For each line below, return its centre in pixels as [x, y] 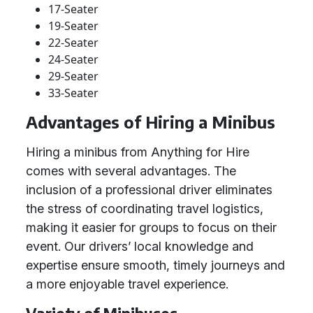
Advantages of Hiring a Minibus [151, 122]
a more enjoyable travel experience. [127, 284]
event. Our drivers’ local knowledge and [140, 246]
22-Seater [73, 43]
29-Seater [73, 76]
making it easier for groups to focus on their [151, 227]
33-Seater [73, 93]
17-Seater [73, 9]
